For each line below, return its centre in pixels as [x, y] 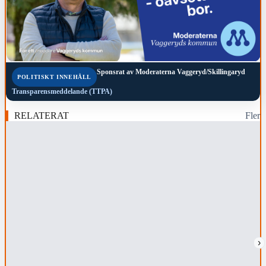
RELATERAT [42, 115]
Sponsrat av [115, 72]
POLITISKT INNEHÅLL [54, 77]
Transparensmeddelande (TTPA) [62, 91]
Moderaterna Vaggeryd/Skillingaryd [190, 72]
